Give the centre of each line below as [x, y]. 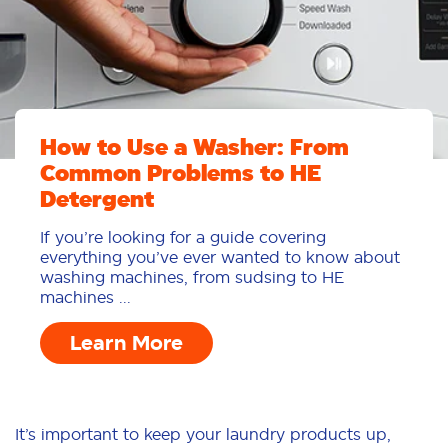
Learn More [126, 343]
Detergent [97, 199]
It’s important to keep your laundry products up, [203, 434]
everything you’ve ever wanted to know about [220, 257]
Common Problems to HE [180, 173]
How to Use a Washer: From [194, 147]
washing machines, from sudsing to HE [192, 277]
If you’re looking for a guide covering [183, 237]
